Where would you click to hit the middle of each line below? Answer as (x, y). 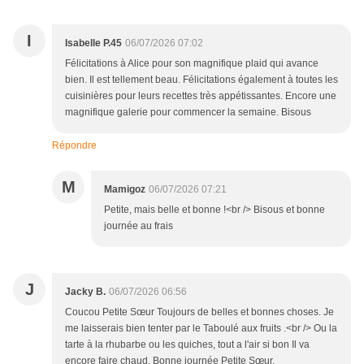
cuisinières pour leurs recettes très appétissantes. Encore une (201, 96)
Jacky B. (85, 292)
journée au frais (139, 226)
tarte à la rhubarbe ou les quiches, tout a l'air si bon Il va (187, 345)
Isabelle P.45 (93, 43)
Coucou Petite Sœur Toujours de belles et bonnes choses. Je (199, 312)
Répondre (74, 146)
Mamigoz (125, 190)
